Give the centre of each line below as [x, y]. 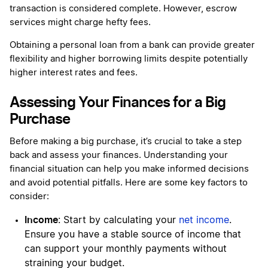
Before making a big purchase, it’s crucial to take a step [126, 141]
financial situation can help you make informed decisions [129, 169]
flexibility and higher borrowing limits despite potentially [129, 59]
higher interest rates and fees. [74, 72]
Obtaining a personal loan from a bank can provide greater [132, 45]
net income [204, 220]
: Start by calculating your [118, 220]
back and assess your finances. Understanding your [119, 155]
